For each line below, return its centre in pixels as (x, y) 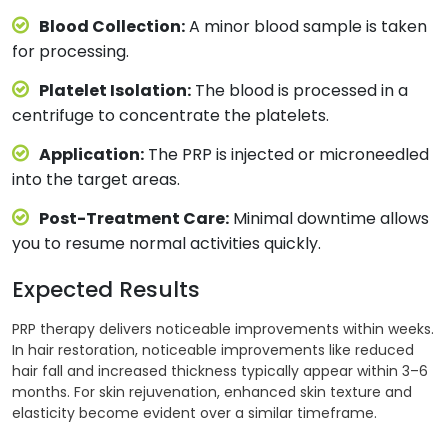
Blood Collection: (112, 26)
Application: (91, 154)
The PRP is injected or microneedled (286, 154)
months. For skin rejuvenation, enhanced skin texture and (212, 391)
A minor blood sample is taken (306, 26)
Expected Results (106, 289)
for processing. (70, 51)
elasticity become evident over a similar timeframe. (194, 412)
